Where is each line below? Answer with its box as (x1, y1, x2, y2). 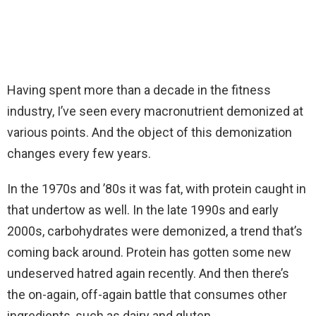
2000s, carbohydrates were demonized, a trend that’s (7, 224, 303, 239)
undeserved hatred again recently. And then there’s (7, 266, 289, 281)
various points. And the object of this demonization (7, 125, 292, 140)
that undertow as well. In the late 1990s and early (7, 202, 279, 218)
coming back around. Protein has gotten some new (7, 245, 291, 260)
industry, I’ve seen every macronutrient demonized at (7, 104, 303, 119)
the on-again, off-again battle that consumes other (7, 287, 287, 303)
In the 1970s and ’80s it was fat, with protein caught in (7, 181, 306, 197)
